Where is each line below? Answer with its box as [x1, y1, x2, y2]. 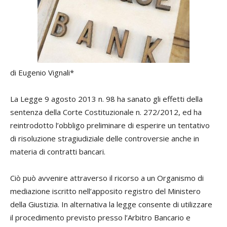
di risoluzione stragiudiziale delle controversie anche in [10, 133, 199, 143]
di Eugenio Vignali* [10, 67, 74, 78]
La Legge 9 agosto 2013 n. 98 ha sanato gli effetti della [10, 94, 203, 104]
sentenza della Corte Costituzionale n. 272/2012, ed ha [10, 107, 202, 117]
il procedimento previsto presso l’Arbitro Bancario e [10, 212, 191, 222]
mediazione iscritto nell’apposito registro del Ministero [10, 186, 201, 196]
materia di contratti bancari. [10, 146, 105, 157]
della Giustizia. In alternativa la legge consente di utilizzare [10, 199, 212, 209]
